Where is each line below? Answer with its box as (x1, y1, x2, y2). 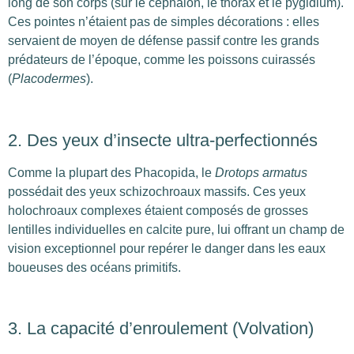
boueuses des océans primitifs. (8, 260, 181, 274)
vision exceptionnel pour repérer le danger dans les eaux (8, 241, 326, 255)
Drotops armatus (215, 165, 307, 179)
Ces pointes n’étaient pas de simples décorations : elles (8, 14, 319, 28)
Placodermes (12, 71, 86, 85)
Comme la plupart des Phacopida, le (8, 165, 215, 179)
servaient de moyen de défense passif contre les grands (8, 33, 319, 47)
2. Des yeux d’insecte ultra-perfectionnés (8, 130, 318, 150)
